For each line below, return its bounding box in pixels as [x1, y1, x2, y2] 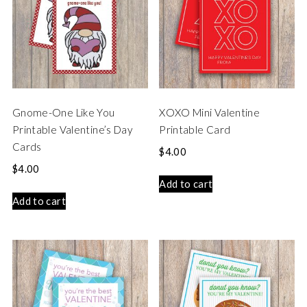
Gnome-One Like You [12, 106, 115, 119]
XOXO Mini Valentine [159, 106, 260, 119]
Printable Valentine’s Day [12, 123, 134, 136]
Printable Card [159, 123, 231, 136]
